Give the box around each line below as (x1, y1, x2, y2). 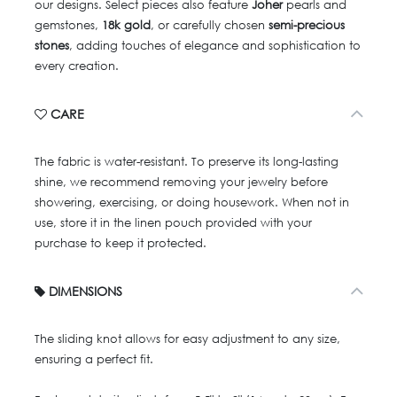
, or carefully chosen (151, 17, 269, 33)
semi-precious (269, 17, 345, 33)
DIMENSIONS (45, 282, 122, 300)
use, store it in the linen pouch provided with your (35, 214, 312, 230)
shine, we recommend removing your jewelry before (35, 174, 328, 190)
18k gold (102, 17, 151, 33)
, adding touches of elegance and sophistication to (69, 37, 361, 53)
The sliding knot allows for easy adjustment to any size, (35, 331, 340, 346)
